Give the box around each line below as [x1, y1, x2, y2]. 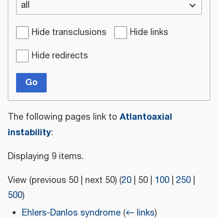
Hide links [130, 25, 168, 39]
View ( [8, 173, 32, 187]
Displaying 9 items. [8, 149, 84, 163]
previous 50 [32, 173, 78, 187]
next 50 [85, 173, 115, 187]
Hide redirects [32, 49, 88, 63]
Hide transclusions [32, 25, 107, 39]
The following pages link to [8, 110, 120, 124]
